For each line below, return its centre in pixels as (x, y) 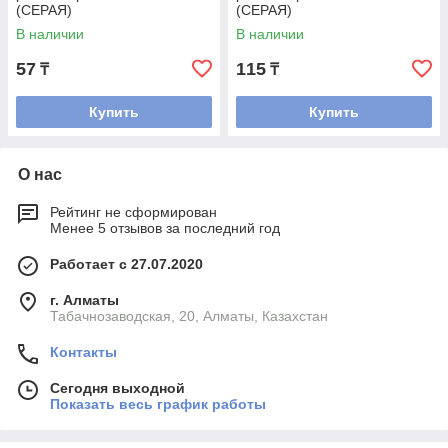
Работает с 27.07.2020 (126, 264)
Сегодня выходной (117, 388)
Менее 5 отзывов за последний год (165, 228)
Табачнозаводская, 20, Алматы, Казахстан (189, 316)
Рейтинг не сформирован (133, 212)
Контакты (83, 352)
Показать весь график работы (158, 404)
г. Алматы (84, 300)
